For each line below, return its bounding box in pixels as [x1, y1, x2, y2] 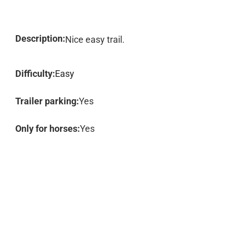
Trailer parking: [15, 96, 79, 106]
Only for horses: [15, 123, 80, 134]
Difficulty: [15, 68, 55, 79]
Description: [15, 33, 65, 44]
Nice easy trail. [65, 34, 125, 45]
